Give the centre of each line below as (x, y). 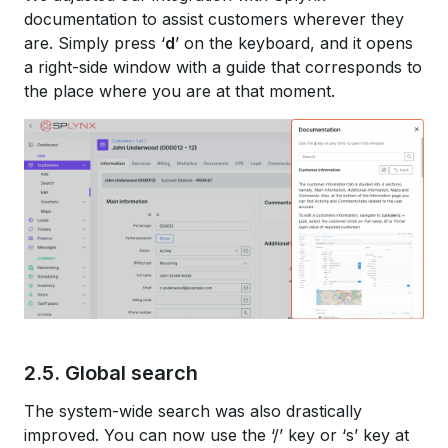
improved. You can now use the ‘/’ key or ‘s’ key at (216, 435)
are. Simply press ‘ (94, 43)
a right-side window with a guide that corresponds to (223, 67)
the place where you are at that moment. (179, 91)
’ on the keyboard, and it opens (294, 43)
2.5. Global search (111, 373)
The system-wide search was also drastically (193, 411)
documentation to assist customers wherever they (214, 19)
